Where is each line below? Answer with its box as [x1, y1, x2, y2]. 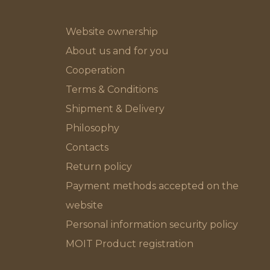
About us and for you [65, 45, 169, 57]
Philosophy [65, 122, 119, 134]
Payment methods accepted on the [65, 180, 239, 192]
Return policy [65, 161, 132, 172]
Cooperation [65, 64, 125, 76]
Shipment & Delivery [65, 103, 165, 115]
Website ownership [65, 26, 158, 37]
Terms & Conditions [65, 84, 159, 95]
